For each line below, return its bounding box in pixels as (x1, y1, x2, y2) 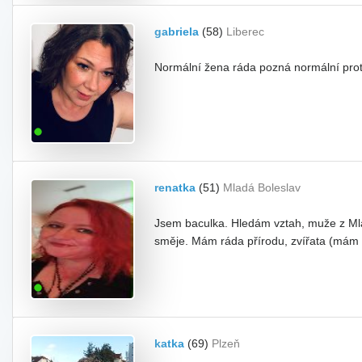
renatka (154, 181, 196, 194)
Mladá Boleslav (223, 181, 301, 194)
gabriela (154, 25, 199, 38)
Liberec (226, 25, 264, 38)
